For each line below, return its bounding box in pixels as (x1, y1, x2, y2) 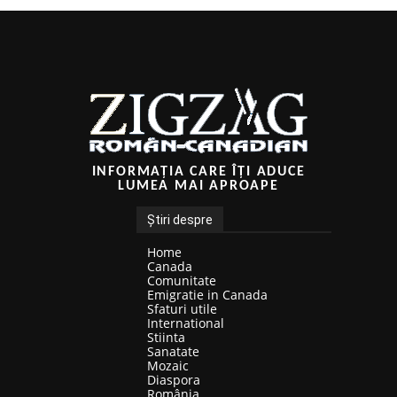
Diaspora (147, 371, 200, 389)
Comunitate (147, 272, 216, 290)
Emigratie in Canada (147, 286, 268, 304)
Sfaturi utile (147, 300, 217, 318)
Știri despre (147, 213, 213, 228)
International (147, 315, 224, 332)
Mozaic (147, 357, 189, 375)
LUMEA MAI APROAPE (118, 179, 279, 194)
